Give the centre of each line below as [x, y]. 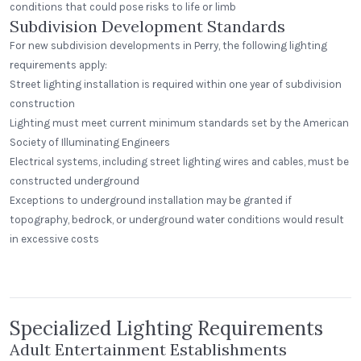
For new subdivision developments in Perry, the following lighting [168, 46]
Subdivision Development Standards [147, 26]
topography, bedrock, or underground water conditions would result [177, 220]
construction [42, 104]
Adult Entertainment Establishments [148, 349]
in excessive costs [54, 239]
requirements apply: [58, 65]
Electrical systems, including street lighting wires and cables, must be [179, 162]
